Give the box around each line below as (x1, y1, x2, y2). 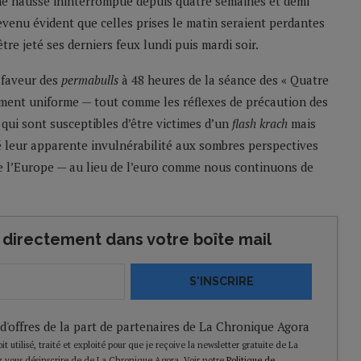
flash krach (232, 115, 288, 132)
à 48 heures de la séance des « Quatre (118, 72, 329, 89)
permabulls (61, 72, 118, 89)
